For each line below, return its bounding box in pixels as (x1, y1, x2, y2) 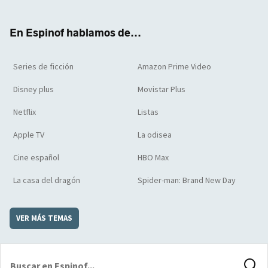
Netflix (13, 106, 36, 117)
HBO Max (138, 151, 169, 163)
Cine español (13, 151, 59, 163)
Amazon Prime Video (138, 60, 211, 72)
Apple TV (13, 129, 44, 140)
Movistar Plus (138, 83, 185, 95)
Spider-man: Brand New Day (138, 174, 236, 185)
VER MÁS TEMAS (16, 212, 72, 223)
